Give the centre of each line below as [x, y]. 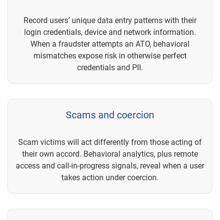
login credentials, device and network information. [110, 32]
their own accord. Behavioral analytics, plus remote [110, 154]
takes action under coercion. [110, 177]
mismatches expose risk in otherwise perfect [110, 55]
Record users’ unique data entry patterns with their [110, 20]
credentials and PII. [110, 67]
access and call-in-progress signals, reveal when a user [110, 165]
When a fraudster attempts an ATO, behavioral [110, 44]
